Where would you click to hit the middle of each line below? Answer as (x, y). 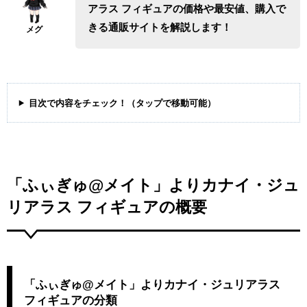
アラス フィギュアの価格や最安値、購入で (186, 9)
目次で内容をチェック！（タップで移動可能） (122, 103)
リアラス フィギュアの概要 (107, 207)
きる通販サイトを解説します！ (159, 27)
